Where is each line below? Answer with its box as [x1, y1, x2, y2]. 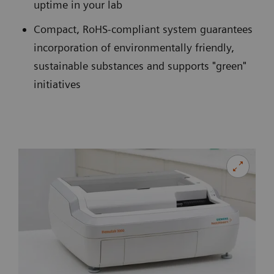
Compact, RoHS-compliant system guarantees [34, 23, 253, 35]
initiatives [34, 78, 81, 91]
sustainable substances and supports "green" [34, 59, 246, 72]
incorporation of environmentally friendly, [34, 41, 234, 54]
